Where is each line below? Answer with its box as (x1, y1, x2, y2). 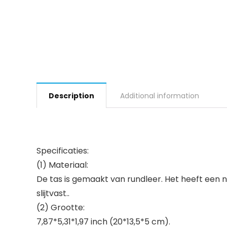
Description (49, 91, 94, 101)
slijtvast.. (36, 187, 69, 199)
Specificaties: (36, 145, 89, 157)
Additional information (120, 91, 199, 101)
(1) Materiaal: (36, 159, 88, 171)
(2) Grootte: (36, 202, 85, 213)
